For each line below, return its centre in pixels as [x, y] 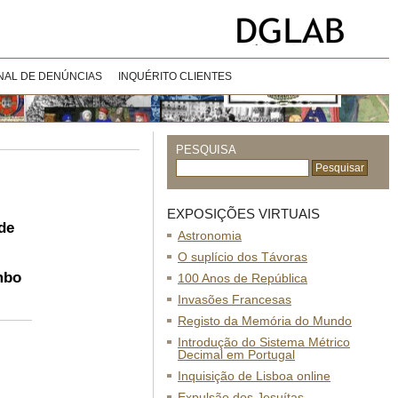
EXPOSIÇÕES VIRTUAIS [243, 214]
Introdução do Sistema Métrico [264, 342]
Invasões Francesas [235, 299]
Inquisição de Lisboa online [254, 376]
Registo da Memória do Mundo [265, 321]
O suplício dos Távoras [243, 257]
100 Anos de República [243, 278]
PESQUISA [206, 150]
